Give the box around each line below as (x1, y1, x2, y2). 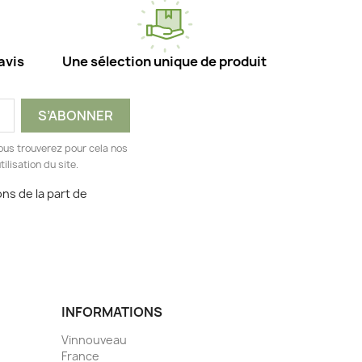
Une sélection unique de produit (62, 53, 267, 71)
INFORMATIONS (61, 303, 162, 322)
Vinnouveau (61, 332, 127, 348)
